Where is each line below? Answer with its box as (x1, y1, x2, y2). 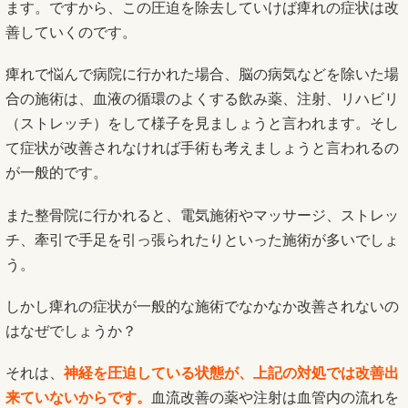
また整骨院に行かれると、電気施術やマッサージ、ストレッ (5, 207, 399, 223)
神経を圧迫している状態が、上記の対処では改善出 (64, 364, 399, 381)
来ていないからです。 (5, 389, 151, 405)
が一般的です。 (5, 165, 107, 181)
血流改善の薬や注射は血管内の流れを (151, 389, 399, 405)
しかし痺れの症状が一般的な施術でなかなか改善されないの (5, 298, 399, 314)
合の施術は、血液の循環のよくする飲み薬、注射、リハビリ (5, 91, 399, 107)
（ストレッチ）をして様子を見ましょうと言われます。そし (5, 116, 399, 132)
